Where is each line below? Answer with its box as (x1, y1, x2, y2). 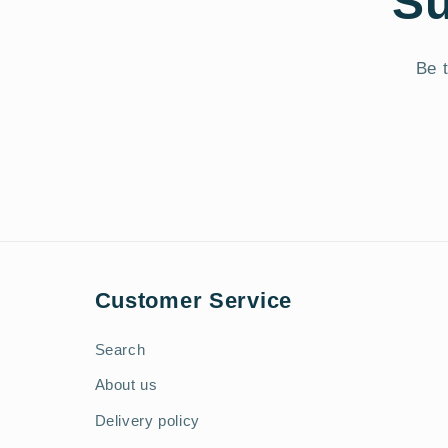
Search (94, 341, 146, 358)
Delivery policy (94, 412, 200, 429)
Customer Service (94, 287, 293, 313)
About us (94, 377, 158, 394)
